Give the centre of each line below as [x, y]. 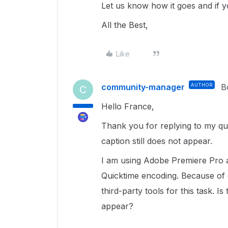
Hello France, [128, 106]
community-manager [143, 87]
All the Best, [126, 25]
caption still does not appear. [158, 141]
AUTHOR [202, 85]
